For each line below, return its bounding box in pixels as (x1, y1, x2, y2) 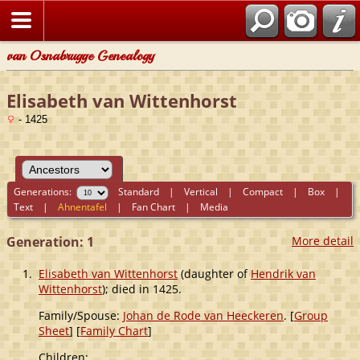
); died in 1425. (102, 280, 182, 297)
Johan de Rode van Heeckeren (123, 307, 284, 323)
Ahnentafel (58, 199, 108, 214)
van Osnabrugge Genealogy (6, 47, 154, 64)
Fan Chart (132, 199, 176, 214)
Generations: (14, 184, 77, 198)
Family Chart (80, 322, 148, 338)
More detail (292, 232, 354, 248)
